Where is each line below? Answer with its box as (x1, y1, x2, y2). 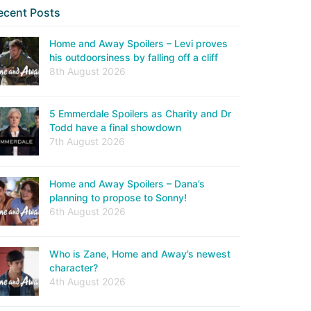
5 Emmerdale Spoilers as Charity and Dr (49, 108, 231, 119)
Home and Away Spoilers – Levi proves (49, 37, 228, 49)
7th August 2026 (49, 135, 125, 147)
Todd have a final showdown (49, 121, 181, 133)
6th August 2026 (49, 205, 126, 217)
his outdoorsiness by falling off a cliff (49, 51, 218, 63)
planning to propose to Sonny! (49, 192, 187, 203)
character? (49, 262, 98, 274)
